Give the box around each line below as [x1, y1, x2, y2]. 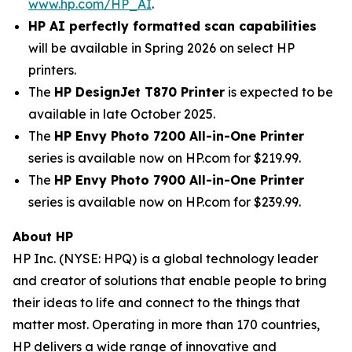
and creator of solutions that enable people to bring [13, 273, 327, 288]
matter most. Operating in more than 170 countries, [13, 317, 320, 332]
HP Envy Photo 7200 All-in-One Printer [54, 128, 304, 144]
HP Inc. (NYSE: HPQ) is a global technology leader [13, 251, 318, 266]
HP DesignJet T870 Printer [54, 84, 225, 100]
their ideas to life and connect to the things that [13, 295, 300, 310]
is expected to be [225, 84, 333, 100]
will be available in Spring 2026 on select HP [28, 40, 295, 56]
